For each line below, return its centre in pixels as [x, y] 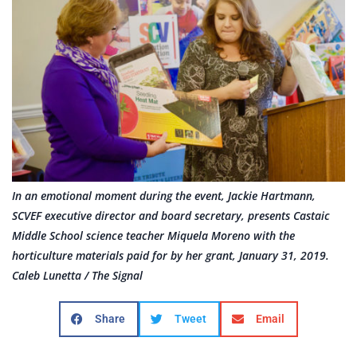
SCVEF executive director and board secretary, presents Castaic [171, 216]
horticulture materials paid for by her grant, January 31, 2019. [171, 256]
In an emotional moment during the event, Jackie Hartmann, [164, 196]
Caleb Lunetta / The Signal [77, 276]
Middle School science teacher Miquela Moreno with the [153, 236]
